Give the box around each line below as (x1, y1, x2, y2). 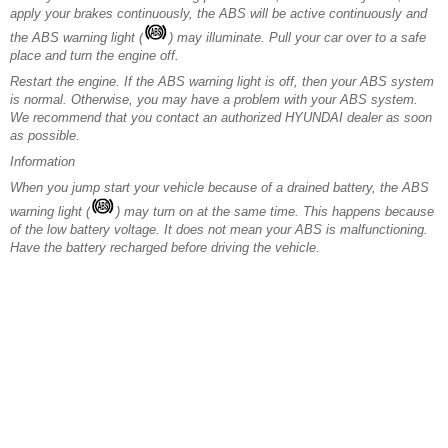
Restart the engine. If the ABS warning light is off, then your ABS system (10, 73, 434, 89)
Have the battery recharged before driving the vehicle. (10, 239, 320, 255)
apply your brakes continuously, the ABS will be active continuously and (10, 5, 427, 21)
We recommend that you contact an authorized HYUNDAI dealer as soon (10, 109, 432, 125)
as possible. (10, 127, 80, 143)
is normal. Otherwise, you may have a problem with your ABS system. (10, 91, 418, 107)
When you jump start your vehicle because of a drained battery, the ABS (10, 179, 429, 195)
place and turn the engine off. (10, 47, 179, 63)
